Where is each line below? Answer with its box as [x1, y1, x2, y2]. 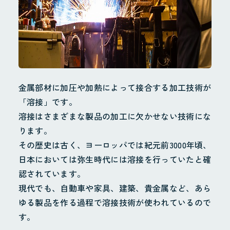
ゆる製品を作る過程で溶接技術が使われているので [18, 196, 212, 209]
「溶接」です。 [18, 95, 78, 108]
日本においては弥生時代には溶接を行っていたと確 [18, 153, 212, 166]
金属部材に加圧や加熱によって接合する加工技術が [18, 81, 212, 94]
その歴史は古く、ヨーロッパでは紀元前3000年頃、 [18, 139, 212, 151]
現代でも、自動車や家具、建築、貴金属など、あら [18, 182, 212, 195]
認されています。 [18, 167, 86, 180]
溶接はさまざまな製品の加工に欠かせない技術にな [18, 110, 212, 123]
